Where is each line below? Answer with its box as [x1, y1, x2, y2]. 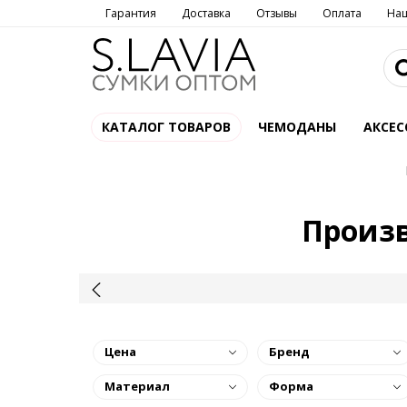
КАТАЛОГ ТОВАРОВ [102, 118, 231, 135]
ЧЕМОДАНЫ [258, 118, 336, 135]
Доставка [182, 5, 231, 21]
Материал [104, 378, 170, 394]
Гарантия [105, 5, 156, 21]
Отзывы [256, 5, 297, 21]
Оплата [323, 5, 362, 21]
